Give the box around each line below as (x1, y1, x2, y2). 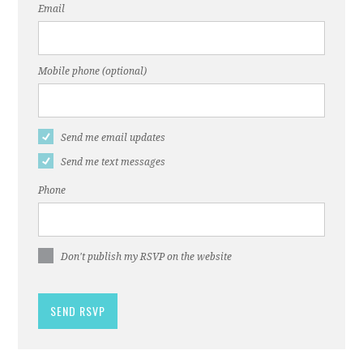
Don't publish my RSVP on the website (61, 250, 233, 263)
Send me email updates (61, 131, 166, 143)
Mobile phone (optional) (38, 65, 147, 77)
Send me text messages (61, 156, 166, 168)
